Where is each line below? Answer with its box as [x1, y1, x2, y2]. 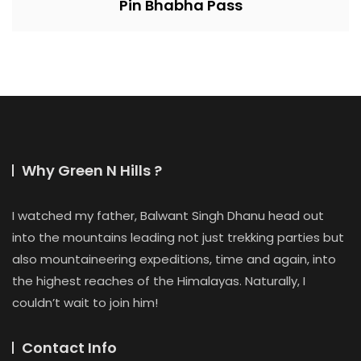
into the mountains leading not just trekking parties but [12, 229, 344, 246]
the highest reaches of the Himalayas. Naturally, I [12, 272, 305, 289]
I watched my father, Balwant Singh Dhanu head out [12, 207, 324, 224]
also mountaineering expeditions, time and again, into [12, 251, 336, 268]
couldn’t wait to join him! [12, 294, 158, 311]
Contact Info [22, 338, 117, 358]
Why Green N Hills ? [22, 160, 162, 180]
